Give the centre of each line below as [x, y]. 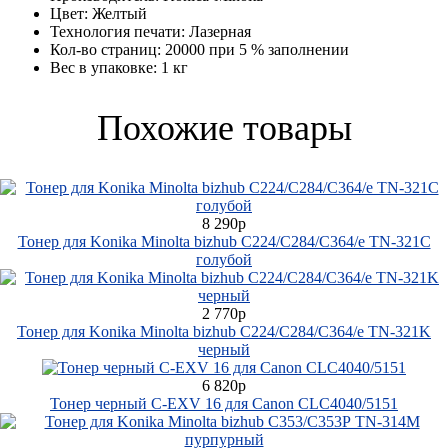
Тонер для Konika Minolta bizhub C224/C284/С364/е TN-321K [224, 331]
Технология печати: [117, 31]
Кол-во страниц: [105, 49]
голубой [224, 259]
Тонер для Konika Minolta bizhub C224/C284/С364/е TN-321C [224, 241]
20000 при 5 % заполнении [257, 49]
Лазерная [220, 31]
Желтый [119, 13]
